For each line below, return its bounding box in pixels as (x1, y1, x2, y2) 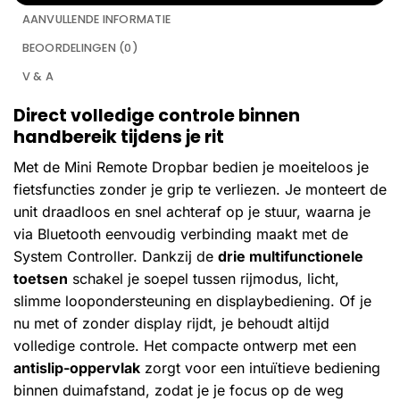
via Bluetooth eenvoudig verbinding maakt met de (13, 225, 348, 244)
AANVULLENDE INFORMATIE (21, 11, 171, 27)
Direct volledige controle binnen (13, 103, 300, 128)
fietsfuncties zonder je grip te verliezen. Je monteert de (13, 180, 387, 199)
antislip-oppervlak (13, 359, 140, 378)
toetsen (13, 270, 68, 288)
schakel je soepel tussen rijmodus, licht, (68, 270, 339, 288)
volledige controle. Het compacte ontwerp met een (13, 337, 356, 355)
